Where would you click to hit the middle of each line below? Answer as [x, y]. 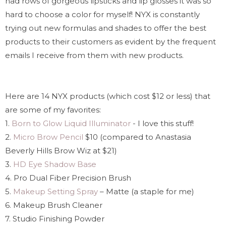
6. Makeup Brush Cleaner [54, 205]
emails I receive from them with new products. [94, 55]
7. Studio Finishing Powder [55, 218]
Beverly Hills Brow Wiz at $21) [61, 150]
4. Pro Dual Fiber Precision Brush [68, 178]
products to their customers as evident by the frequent [110, 41]
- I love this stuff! [162, 123]
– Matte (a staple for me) [146, 191]
